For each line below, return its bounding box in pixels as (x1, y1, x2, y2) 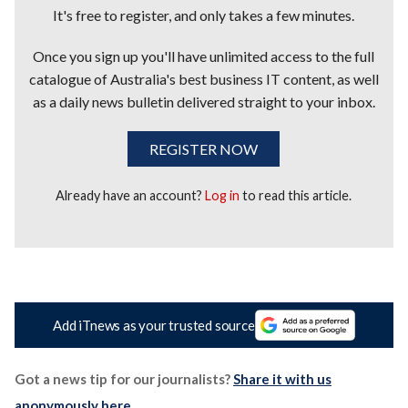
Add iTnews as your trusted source (53, 317, 255, 334)
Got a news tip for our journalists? (14, 371, 233, 388)
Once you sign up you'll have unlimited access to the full (33, 46, 375, 65)
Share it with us (232, 371, 331, 388)
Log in (205, 187, 240, 203)
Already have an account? (56, 187, 206, 203)
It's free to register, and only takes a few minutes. (53, 5, 355, 24)
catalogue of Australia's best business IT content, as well (28, 69, 379, 87)
